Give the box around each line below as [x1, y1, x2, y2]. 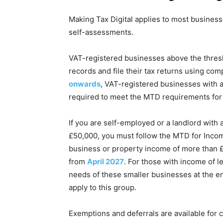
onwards [69, 79, 101, 89]
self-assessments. [69, 27, 133, 37]
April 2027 [87, 157, 124, 166]
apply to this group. [69, 183, 136, 192]
